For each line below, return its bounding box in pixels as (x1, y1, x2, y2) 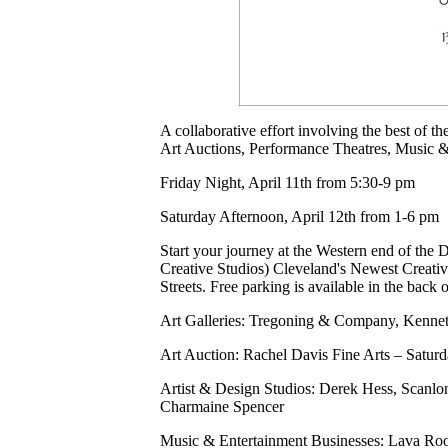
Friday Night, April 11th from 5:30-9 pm (160, 173, 415, 191)
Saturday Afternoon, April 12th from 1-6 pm (160, 207, 439, 225)
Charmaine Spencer (160, 397, 284, 415)
